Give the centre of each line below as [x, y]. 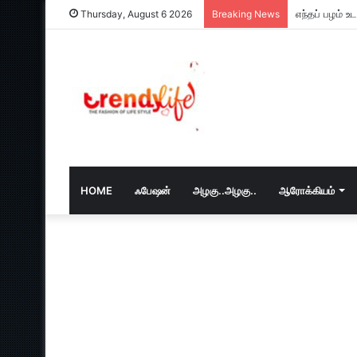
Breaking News [246, 14]
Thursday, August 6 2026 [135, 14]
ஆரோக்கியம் [307, 190]
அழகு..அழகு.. [225, 190]
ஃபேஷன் [153, 190]
